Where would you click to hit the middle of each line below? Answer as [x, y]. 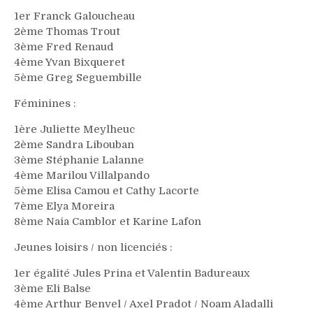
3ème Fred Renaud [64, 47]
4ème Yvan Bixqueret [70, 62]
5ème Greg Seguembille [78, 78]
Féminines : [45, 103]
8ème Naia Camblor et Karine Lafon [108, 221]
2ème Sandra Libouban [74, 145]
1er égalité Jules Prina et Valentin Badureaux [132, 273]
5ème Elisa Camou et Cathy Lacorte [107, 191]
